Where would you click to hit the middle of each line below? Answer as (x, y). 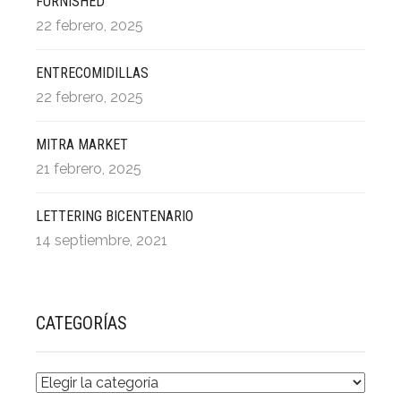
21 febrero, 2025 (89, 169)
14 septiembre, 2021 (102, 240)
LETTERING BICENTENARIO (115, 216)
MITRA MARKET (82, 145)
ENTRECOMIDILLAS (92, 73)
